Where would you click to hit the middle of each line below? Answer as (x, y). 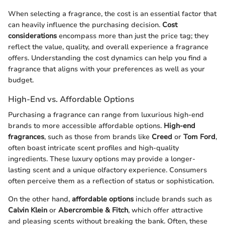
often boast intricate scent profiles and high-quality (93, 148)
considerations (32, 36)
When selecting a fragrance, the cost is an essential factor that (112, 14)
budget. (21, 80)
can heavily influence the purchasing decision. (85, 25)
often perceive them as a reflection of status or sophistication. (111, 181)
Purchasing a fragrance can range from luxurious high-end (106, 115)
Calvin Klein (28, 210)
